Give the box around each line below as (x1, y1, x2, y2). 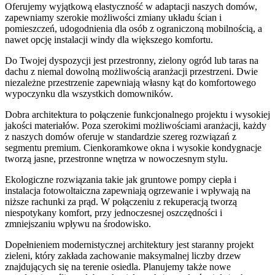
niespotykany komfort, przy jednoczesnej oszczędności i (5, 207, 222, 218)
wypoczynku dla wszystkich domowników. (5, 88, 173, 99)
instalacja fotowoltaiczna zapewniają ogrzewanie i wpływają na (5, 185, 250, 196)
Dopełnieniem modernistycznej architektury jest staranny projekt (5, 239, 254, 250)
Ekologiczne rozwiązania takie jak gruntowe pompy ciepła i (5, 174, 236, 185)
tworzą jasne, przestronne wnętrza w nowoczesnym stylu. (5, 153, 228, 164)
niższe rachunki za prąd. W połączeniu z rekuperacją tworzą (5, 196, 237, 207)
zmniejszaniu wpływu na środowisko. (5, 218, 151, 229)
